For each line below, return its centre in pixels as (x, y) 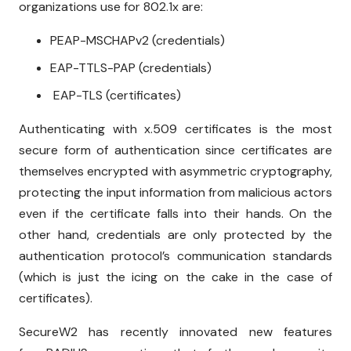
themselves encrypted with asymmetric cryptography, (175, 172)
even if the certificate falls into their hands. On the (175, 214)
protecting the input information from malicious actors (175, 193)
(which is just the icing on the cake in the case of (175, 277)
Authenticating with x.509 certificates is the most (175, 129)
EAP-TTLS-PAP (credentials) (131, 68)
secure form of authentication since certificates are (175, 150)
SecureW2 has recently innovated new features (175, 332)
